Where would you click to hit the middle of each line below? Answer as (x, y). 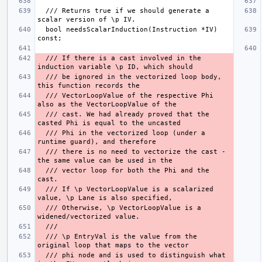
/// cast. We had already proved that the (42, 114)
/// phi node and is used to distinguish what (42, 255)
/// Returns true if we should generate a (42, 11)
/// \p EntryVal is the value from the (42, 236)
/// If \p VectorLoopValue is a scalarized (42, 189)
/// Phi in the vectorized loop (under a (42, 133)
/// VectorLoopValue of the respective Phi (42, 95)
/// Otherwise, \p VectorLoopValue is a (42, 208)
